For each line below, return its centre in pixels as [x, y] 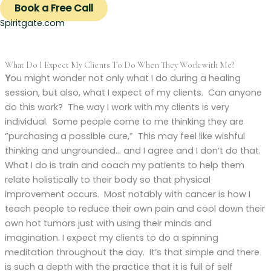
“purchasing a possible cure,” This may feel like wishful [125, 136]
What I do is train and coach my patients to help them [124, 165]
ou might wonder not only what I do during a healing [125, 78]
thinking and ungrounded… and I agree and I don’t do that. [134, 151]
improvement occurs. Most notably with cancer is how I [127, 194]
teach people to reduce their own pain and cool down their [135, 209]
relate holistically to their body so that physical [107, 180]
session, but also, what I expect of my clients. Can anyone [133, 93]
